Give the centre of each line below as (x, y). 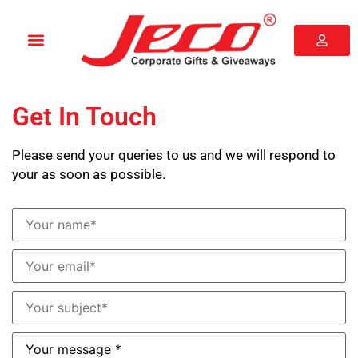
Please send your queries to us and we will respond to (174, 155)
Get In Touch (84, 117)
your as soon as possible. (89, 175)
